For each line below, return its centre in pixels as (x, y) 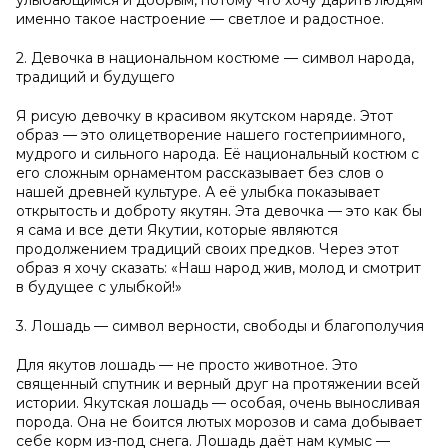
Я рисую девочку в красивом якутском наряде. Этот (204, 116)
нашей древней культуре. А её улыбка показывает (198, 192)
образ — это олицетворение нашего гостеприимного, (210, 135)
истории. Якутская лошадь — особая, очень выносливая (218, 403)
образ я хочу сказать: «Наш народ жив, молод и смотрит (218, 268)
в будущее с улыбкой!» (99, 287)
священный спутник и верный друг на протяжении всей (218, 384)
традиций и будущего (95, 77)
